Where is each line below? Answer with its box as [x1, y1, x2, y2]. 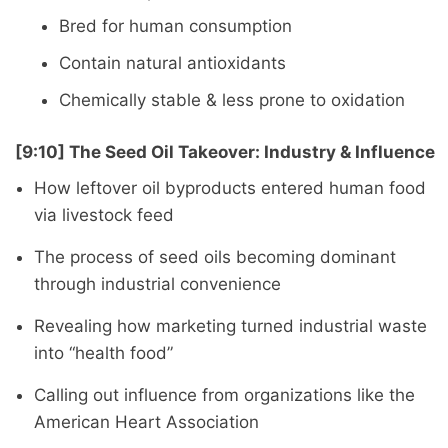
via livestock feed [33, 204, 174, 225]
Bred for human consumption [59, 15, 293, 36]
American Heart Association [33, 411, 259, 432]
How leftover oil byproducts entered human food [33, 177, 426, 198]
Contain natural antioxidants [59, 52, 287, 73]
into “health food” [33, 342, 173, 363]
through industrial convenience [33, 273, 281, 294]
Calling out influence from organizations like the [33, 384, 415, 405]
